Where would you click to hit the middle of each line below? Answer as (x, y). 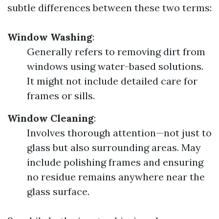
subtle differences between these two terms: (109, 8)
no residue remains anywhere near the (116, 177)
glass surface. (58, 191)
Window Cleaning (51, 118)
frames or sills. (61, 96)
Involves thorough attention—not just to (119, 133)
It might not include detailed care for (112, 81)
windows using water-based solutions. (115, 66)
